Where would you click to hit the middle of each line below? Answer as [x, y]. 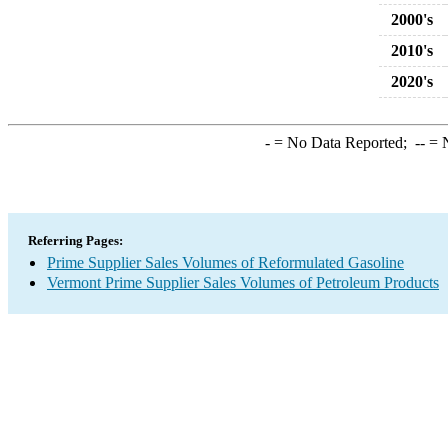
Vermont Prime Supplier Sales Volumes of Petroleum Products [243, 282]
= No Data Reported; [342, 142]
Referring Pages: [75, 240]
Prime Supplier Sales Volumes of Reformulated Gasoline [225, 262]
